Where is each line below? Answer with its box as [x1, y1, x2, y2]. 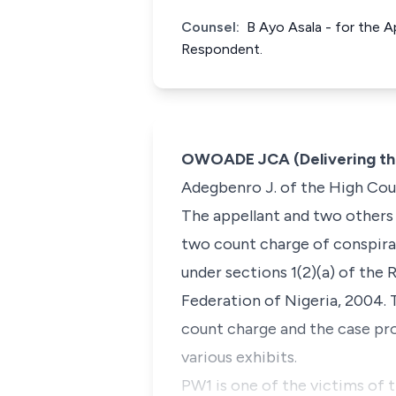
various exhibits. [181, 347, 297, 367]
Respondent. [181, 41, 263, 57]
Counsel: [181, 19, 240, 35]
